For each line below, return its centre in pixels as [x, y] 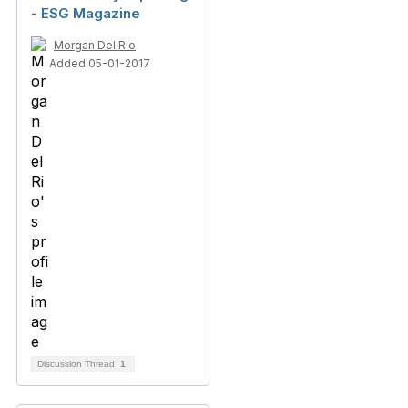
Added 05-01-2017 [100, 63]
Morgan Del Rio [95, 45]
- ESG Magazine [86, 13]
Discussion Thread [77, 364]
